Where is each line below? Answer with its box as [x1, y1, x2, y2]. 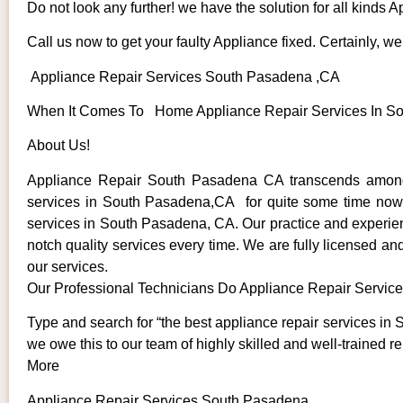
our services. [27, 258, 108, 274]
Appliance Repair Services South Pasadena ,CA [27, 68, 340, 85]
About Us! [27, 138, 90, 154]
